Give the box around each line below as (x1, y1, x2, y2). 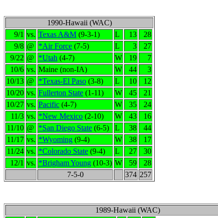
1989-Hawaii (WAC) (95, 206, 160, 214)
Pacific (38, 100, 59, 109)
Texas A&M (38, 30, 76, 38)
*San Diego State (38, 124, 92, 132)
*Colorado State (38, 147, 88, 155)
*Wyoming (38, 135, 73, 144)
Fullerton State (38, 89, 83, 97)
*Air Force (38, 42, 72, 50)
